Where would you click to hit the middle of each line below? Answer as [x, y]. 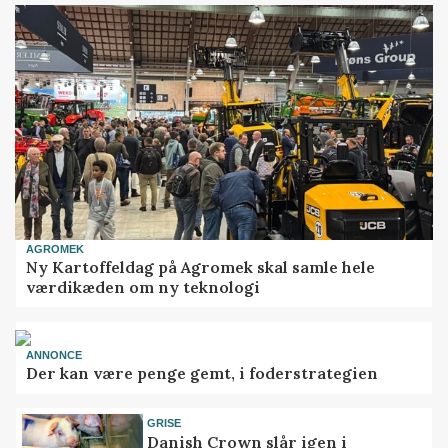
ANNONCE [54, 354]
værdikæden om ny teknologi [143, 287]
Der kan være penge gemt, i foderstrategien [202, 373]
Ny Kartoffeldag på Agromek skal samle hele [201, 267]
